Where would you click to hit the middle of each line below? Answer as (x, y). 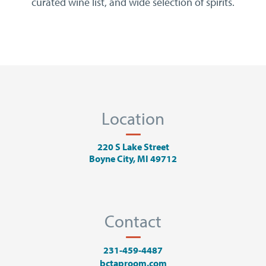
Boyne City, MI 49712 (133, 159)
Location (133, 118)
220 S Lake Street (133, 147)
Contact (133, 221)
